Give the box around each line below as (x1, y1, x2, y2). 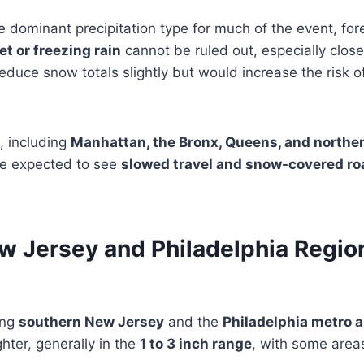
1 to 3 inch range (140, 336, 252, 353)
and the (164, 314, 223, 331)
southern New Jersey (19, 314, 164, 331)
